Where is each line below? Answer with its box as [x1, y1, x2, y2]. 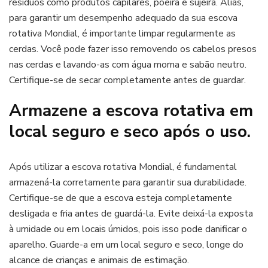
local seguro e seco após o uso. [9, 120, 251, 143]
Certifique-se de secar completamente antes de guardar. [9, 73, 246, 87]
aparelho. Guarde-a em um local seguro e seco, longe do [9, 237, 243, 251]
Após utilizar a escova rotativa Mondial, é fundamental [9, 160, 237, 173]
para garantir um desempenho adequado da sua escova [9, 11, 237, 25]
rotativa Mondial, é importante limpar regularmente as [9, 26, 236, 40]
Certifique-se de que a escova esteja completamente [9, 191, 232, 205]
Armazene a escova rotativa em [9, 99, 253, 122]
